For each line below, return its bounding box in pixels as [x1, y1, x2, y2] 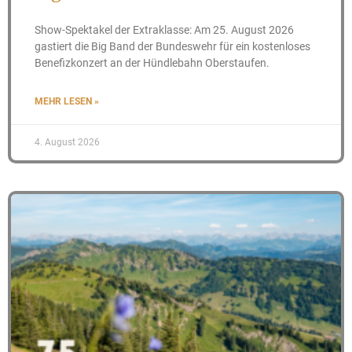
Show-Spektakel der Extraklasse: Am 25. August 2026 [35, 24, 294, 36]
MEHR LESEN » [35, 96, 99, 107]
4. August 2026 [35, 137, 100, 148]
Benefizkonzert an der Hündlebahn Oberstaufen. [35, 57, 269, 69]
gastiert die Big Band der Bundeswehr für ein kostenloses [35, 40, 310, 53]
